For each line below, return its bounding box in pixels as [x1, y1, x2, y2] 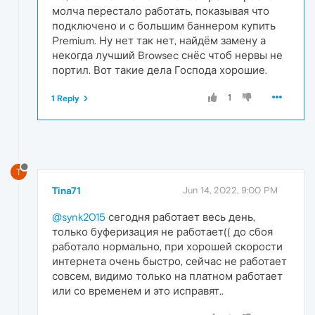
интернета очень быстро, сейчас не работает [52, 255, 287, 267]
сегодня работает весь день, [105, 210, 255, 223]
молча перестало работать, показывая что [52, 4, 269, 17]
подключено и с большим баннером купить [52, 19, 276, 32]
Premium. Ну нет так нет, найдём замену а [52, 34, 266, 46]
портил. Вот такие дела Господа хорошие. [52, 63, 267, 76]
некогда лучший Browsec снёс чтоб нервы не [52, 49, 283, 61]
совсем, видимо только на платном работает [52, 269, 283, 282]
